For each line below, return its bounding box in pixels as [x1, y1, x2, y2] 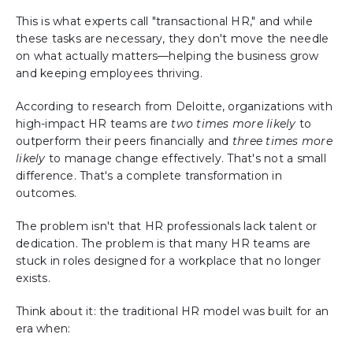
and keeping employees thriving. [16, 66, 203, 81]
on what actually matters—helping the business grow [16, 49, 319, 64]
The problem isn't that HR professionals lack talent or [16, 219, 318, 234]
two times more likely [171, 117, 296, 132]
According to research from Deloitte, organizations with [16, 99, 333, 114]
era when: [16, 321, 71, 336]
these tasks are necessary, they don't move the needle [16, 32, 329, 46]
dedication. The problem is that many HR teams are [16, 236, 311, 251]
